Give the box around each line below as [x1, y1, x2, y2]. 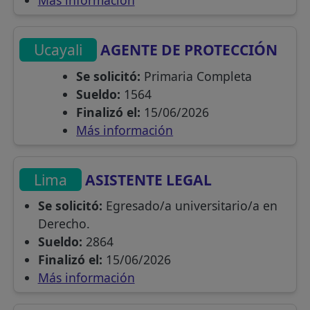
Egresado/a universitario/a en [102, 197, 277, 215]
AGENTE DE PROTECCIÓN [97, 39, 278, 60]
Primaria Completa [140, 67, 253, 84]
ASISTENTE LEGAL [82, 169, 212, 190]
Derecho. [37, 215, 90, 232]
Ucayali [34, 39, 83, 60]
